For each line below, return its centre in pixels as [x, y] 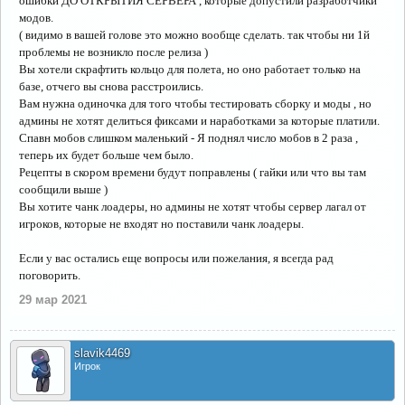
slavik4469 [102, 353]
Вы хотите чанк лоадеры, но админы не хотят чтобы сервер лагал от [193, 207]
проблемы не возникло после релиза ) [113, 52]
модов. [36, 18]
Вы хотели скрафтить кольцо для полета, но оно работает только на [190, 69]
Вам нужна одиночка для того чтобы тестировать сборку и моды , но [195, 104]
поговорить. [50, 275]
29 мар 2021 [53, 300]
